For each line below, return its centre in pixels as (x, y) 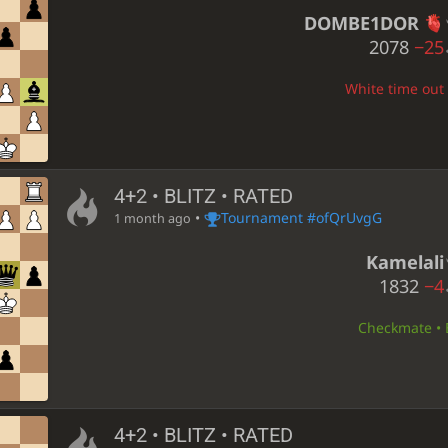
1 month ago (152, 219)
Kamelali (404, 261)
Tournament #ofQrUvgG (301, 218)
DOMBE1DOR (361, 22)
